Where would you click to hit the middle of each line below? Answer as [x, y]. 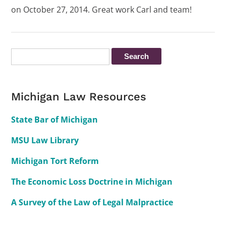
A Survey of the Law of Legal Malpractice [92, 202]
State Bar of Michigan [55, 120]
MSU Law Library [45, 140]
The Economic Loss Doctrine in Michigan [92, 182]
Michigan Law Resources [79, 97]
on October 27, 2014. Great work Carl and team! [102, 10]
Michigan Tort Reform [55, 161]
